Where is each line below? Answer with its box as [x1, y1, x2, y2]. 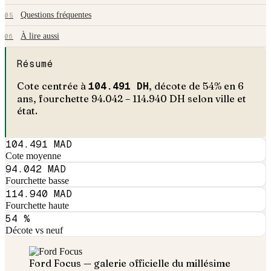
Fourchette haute [5, 200, 69, 211]
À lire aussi [21, 31, 60, 41]
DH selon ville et [166, 93, 246, 105]
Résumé [16, 57, 53, 71]
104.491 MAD [5, 137, 72, 151]
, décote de [148, 80, 203, 93]
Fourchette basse [5, 175, 69, 186]
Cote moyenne [5, 150, 61, 161]
